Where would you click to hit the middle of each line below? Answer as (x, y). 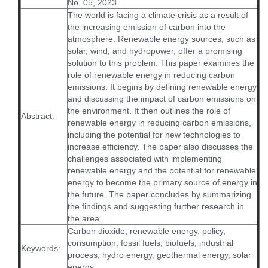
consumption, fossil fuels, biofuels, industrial (150, 243)
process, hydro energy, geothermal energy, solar (159, 255)
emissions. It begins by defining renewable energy (162, 87)
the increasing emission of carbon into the (147, 27)
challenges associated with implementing (145, 159)
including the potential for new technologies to (154, 135)
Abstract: (38, 116)
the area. (85, 218)
